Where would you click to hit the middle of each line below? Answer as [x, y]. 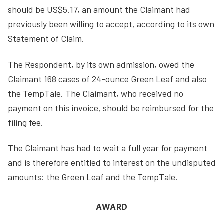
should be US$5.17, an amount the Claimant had [99, 9]
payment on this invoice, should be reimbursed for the [111, 108]
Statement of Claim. [46, 38]
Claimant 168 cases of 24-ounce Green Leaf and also [107, 79]
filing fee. [26, 122]
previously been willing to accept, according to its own [111, 24]
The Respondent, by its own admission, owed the [101, 64]
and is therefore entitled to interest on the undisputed [112, 162]
